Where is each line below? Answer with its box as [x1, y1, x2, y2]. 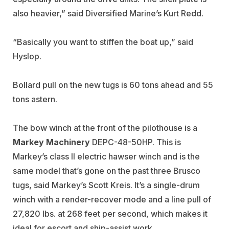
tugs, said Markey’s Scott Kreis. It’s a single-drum [13, 180, 200, 191]
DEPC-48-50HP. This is [90, 137, 181, 148]
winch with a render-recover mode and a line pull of [13, 194, 211, 205]
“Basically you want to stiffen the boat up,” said [13, 37, 193, 48]
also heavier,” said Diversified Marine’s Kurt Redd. [13, 8, 205, 19]
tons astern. [13, 94, 57, 105]
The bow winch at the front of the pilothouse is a [13, 123, 197, 133]
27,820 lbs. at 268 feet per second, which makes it [13, 209, 208, 219]
